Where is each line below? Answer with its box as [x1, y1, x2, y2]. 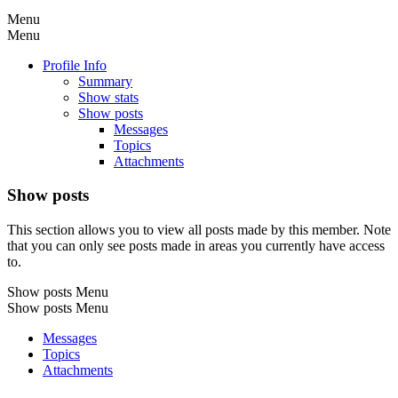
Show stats [78, 89, 139, 105]
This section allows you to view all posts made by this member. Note [7, 222, 391, 238]
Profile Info [43, 57, 107, 73]
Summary [78, 73, 132, 89]
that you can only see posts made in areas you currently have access [7, 238, 385, 254]
